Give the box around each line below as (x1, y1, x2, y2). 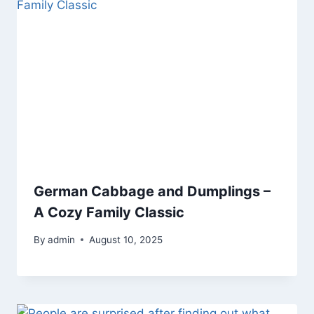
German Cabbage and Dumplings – (34, 183, 271, 200)
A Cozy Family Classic (34, 204, 184, 221)
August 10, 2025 (89, 233, 163, 245)
